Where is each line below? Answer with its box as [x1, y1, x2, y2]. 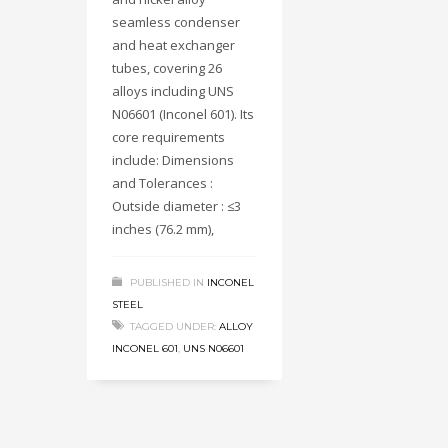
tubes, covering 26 [112, 59, 222, 78]
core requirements [112, 128, 225, 147]
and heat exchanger [112, 36, 235, 55]
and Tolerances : [112, 174, 213, 193]
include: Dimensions [112, 151, 234, 170]
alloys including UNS [112, 82, 234, 101]
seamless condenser [112, 13, 240, 32]
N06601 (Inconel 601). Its [112, 105, 254, 124]
